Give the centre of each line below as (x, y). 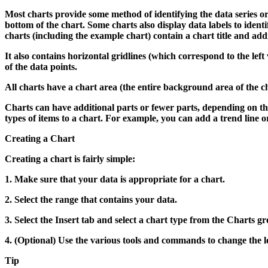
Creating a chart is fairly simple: (70, 159)
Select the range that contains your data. (96, 199)
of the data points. (41, 66)
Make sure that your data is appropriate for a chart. (120, 179)
